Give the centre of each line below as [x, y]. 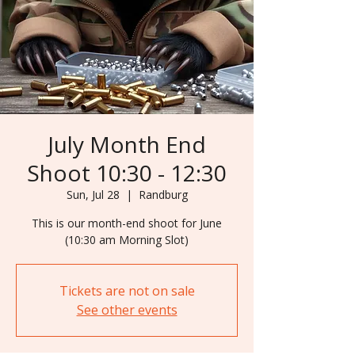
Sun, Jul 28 [93, 194]
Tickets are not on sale [127, 290]
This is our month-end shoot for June [127, 223]
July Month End [127, 144]
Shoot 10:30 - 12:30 [127, 172]
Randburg [163, 194]
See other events [127, 309]
